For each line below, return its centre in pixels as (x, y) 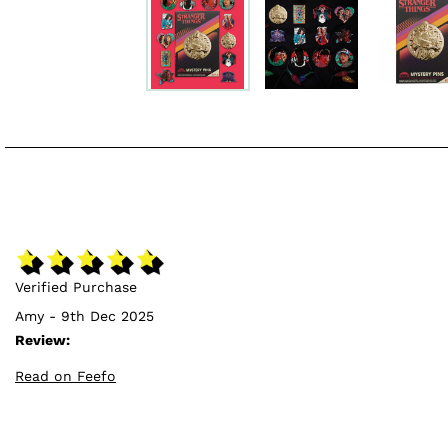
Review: (42, 340)
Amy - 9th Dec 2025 (84, 316)
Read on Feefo (65, 376)
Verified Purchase (76, 287)
